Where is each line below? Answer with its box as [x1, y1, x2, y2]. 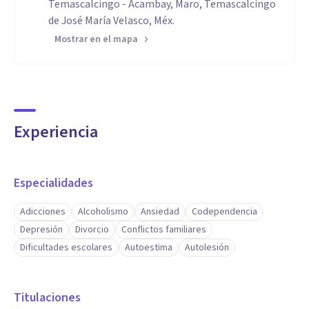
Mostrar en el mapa [54, 32, 138, 46]
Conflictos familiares [121, 223, 206, 237]
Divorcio [75, 223, 109, 237]
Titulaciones [14, 289, 81, 306]
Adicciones [20, 205, 66, 219]
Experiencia [14, 120, 98, 144]
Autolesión [185, 241, 229, 255]
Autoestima [125, 241, 172, 255]
